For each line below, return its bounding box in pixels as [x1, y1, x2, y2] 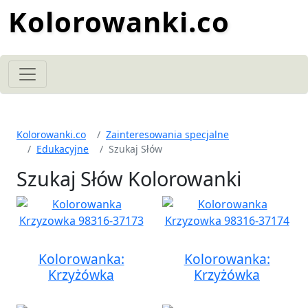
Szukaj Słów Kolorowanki [16, 165, 241, 192]
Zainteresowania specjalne [106, 128, 229, 141]
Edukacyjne [36, 142, 89, 155]
